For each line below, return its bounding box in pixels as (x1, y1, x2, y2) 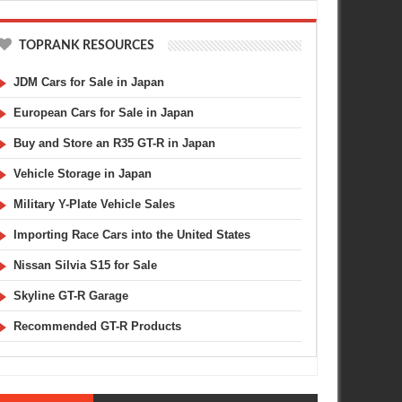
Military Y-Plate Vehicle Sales (13, 197, 176, 211)
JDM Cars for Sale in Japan (13, 75, 165, 89)
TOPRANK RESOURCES (19, 39, 155, 52)
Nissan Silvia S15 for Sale (13, 258, 158, 272)
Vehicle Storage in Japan (13, 167, 153, 180)
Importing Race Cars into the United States (13, 228, 251, 241)
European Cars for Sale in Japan (13, 106, 195, 119)
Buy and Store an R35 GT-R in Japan (13, 136, 216, 150)
